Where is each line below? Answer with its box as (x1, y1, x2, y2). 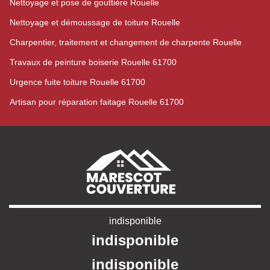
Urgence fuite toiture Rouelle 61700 (10, 77, 145, 87)
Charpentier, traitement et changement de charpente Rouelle (10, 37, 242, 47)
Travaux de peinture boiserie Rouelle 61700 (10, 57, 177, 67)
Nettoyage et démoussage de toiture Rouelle (10, 17, 180, 27)
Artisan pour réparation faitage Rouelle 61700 (10, 97, 184, 107)
